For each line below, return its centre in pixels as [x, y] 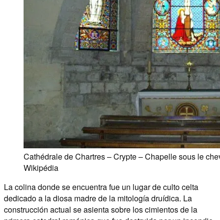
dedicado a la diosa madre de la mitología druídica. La [98, 198]
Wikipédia [41, 167]
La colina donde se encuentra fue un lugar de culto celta [101, 187]
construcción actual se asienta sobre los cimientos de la [101, 209]
